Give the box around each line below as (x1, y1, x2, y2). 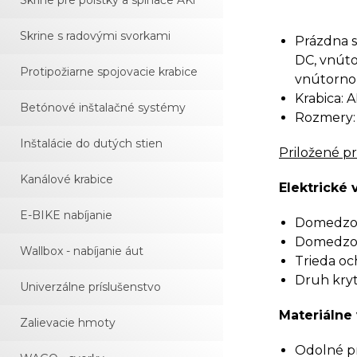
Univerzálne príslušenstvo (20, 280, 161, 294)
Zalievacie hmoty (20, 316, 116, 330)
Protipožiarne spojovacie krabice (20, 65, 198, 79)
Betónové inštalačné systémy (20, 100, 186, 115)
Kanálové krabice (20, 172, 113, 186)
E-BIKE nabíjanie (20, 208, 112, 222)
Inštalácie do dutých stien (20, 136, 163, 151)
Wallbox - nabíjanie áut (20, 244, 143, 258)
